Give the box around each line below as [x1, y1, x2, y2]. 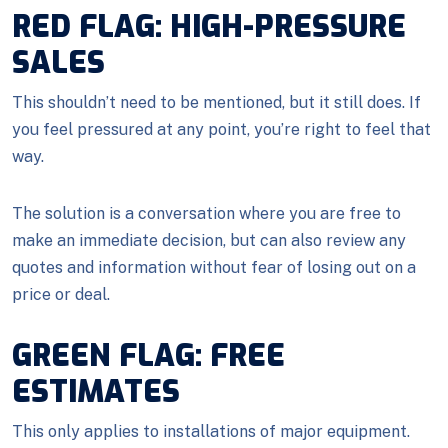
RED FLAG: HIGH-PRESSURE [12, 7, 406, 47]
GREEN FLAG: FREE [12, 336, 285, 376]
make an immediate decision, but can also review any [12, 231, 406, 250]
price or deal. [12, 285, 110, 304]
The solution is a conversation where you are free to [12, 204, 401, 223]
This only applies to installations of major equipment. [12, 422, 410, 441]
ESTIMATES [12, 372, 180, 412]
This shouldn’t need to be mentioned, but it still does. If [12, 93, 421, 112]
